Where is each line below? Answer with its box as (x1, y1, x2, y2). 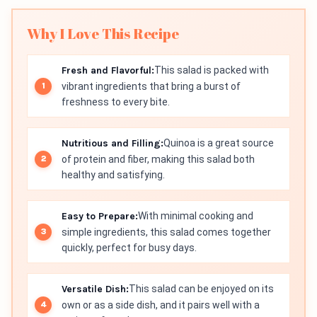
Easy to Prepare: (62, 210, 138, 222)
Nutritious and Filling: (62, 137, 163, 149)
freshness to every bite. (62, 96, 170, 108)
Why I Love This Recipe (27, 24, 179, 43)
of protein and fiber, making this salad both (62, 154, 255, 165)
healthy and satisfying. (62, 169, 165, 180)
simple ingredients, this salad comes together (62, 226, 271, 238)
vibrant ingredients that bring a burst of (62, 81, 241, 92)
